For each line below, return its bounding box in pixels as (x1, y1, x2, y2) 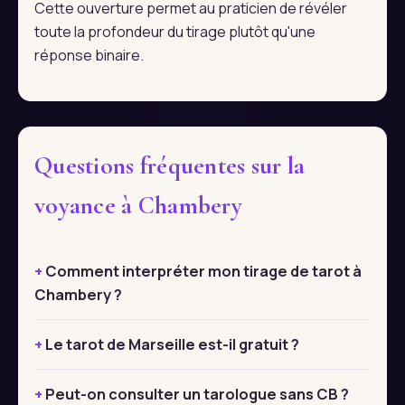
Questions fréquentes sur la (34, 151, 306, 182)
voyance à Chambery (34, 191, 242, 221)
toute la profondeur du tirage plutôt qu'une (34, 22, 316, 42)
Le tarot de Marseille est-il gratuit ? (45, 334, 299, 354)
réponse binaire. (34, 45, 144, 66)
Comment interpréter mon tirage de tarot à (45, 260, 362, 281)
